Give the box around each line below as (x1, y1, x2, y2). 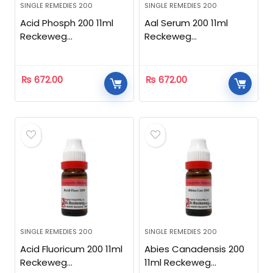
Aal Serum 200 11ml (144, 16, 229, 29)
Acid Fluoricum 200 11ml (20, 243, 123, 255)
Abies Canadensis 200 (144, 243, 245, 255)
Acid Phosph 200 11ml (20, 16, 114, 29)
